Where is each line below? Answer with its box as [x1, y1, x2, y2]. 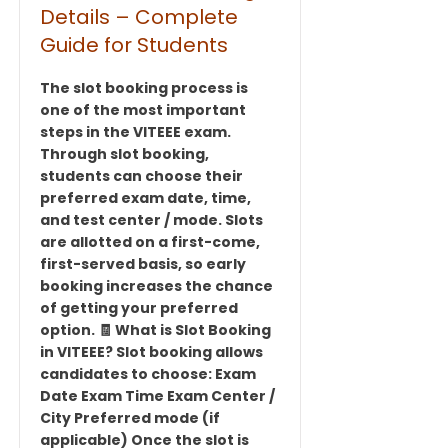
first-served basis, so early [40, 254, 246, 274]
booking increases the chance [40, 276, 273, 296]
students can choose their [40, 166, 243, 186]
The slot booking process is [40, 78, 248, 98]
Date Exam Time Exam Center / [40, 386, 275, 406]
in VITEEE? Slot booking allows [40, 342, 263, 362]
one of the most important [40, 100, 246, 120]
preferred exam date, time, [40, 188, 251, 208]
